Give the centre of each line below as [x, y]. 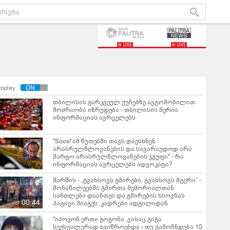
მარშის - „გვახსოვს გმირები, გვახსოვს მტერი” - [127, 180]
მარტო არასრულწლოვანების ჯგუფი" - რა [118, 157]
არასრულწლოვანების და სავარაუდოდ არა [122, 149]
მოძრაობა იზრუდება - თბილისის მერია [116, 110]
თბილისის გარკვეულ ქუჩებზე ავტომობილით [124, 102]
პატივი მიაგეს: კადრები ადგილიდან [110, 203]
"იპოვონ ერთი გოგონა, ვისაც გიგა [107, 219]
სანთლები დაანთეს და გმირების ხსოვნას [119, 196]
